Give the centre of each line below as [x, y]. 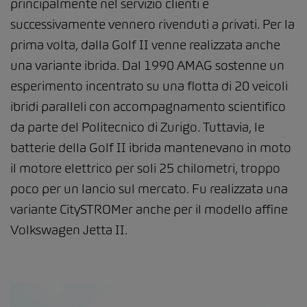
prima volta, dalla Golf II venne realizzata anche [145, 45]
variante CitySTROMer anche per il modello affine [149, 209]
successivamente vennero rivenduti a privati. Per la [152, 24]
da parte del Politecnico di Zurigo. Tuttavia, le [137, 127]
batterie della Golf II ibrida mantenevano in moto [151, 147]
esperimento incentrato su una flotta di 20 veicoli [149, 86]
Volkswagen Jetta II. [69, 230]
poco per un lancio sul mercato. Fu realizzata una [149, 188]
